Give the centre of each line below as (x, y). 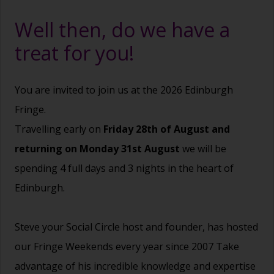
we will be (204, 149)
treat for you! (74, 53)
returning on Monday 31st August (98, 149)
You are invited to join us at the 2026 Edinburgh (124, 90)
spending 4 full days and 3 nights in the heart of (124, 168)
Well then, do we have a (122, 29)
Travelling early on (59, 129)
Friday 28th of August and (167, 129)
